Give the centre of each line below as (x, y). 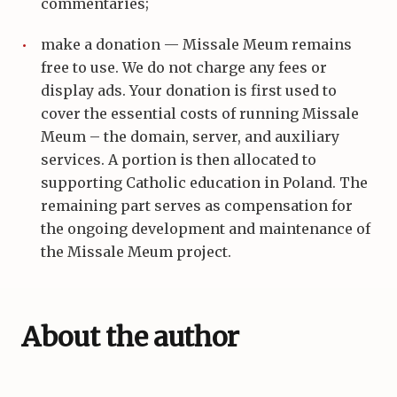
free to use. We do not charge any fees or (184, 68)
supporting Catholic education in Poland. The (205, 183)
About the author (131, 336)
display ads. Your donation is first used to (189, 91)
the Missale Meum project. (136, 252)
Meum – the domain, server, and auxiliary (191, 137)
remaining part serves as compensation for (197, 206)
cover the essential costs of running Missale (200, 114)
